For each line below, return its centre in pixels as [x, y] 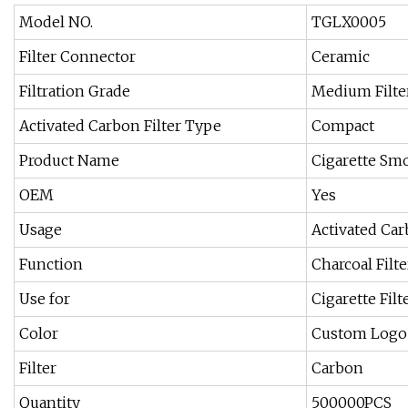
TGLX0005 [349, 22]
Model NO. [56, 22]
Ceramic [341, 57]
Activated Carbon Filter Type [120, 126]
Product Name [69, 161]
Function [51, 265]
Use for [45, 299]
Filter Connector [77, 57]
